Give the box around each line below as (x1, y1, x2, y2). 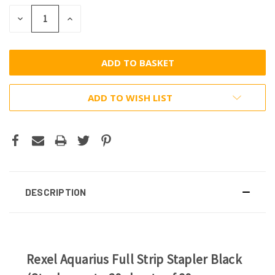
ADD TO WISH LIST (88, 91, 172, 104)
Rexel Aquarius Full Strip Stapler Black (26, 250, 242, 268)
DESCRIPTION (25, 186, 87, 198)
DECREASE (15, 11, 60, 24)
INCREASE (65, 11, 109, 24)
